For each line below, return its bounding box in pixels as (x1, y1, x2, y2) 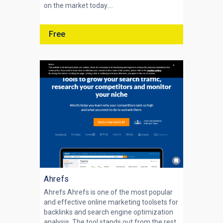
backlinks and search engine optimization (44, 208, 173, 216)
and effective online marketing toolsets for (44, 198, 178, 206)
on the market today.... (44, 1, 113, 9)
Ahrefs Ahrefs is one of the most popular (44, 188, 173, 196)
